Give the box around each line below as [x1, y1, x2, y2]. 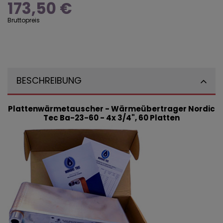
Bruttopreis [7, 15, 40, 24]
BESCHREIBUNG [16, 74, 82, 87]
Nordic [188, 103, 215, 114]
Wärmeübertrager [111, 103, 188, 114]
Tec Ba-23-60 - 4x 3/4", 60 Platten [43, 112, 180, 123]
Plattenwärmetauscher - [8, 103, 111, 114]
